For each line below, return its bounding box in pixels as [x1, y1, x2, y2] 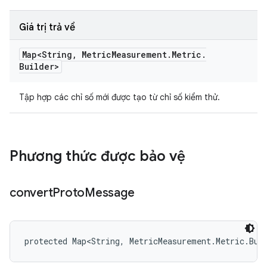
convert [10, 185, 53, 200]
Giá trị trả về [19, 21, 75, 33]
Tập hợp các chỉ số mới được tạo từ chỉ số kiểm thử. [19, 92, 220, 103]
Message [85, 185, 135, 200]
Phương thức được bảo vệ [10, 147, 185, 165]
